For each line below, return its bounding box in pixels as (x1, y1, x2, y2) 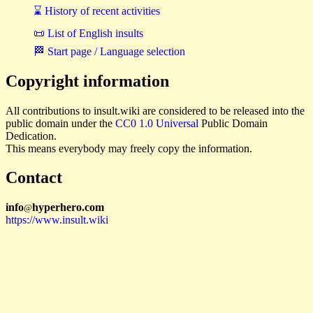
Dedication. (6, 129, 57, 142)
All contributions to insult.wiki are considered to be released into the (6, 104, 305, 117)
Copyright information (6, 71, 169, 90)
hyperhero (32, 201, 82, 214)
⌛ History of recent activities (34, 4, 160, 17)
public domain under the (6, 117, 115, 129)
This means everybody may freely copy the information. (6, 142, 252, 154)
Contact (6, 168, 62, 187)
